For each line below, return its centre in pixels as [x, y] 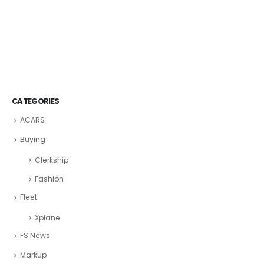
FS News [35, 236]
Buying [33, 140]
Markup [33, 255]
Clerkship [52, 160]
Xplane [47, 217]
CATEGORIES [36, 101]
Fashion [49, 179]
